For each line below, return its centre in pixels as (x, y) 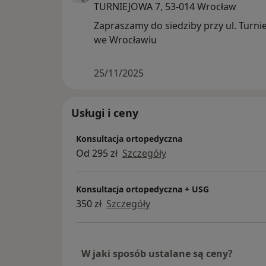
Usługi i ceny (105, 113)
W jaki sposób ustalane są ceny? (157, 254)
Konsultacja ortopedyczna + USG (142, 189)
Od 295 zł (97, 153)
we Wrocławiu (125, 40)
